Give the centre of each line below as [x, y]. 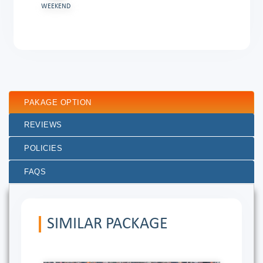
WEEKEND [56, 6]
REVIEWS [43, 124]
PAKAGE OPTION [58, 102]
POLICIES [43, 148]
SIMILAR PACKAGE [107, 224]
